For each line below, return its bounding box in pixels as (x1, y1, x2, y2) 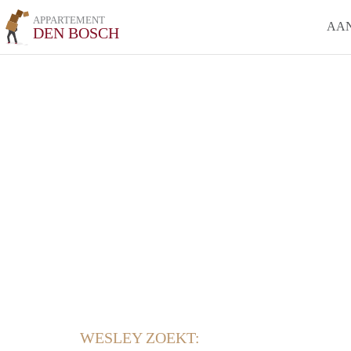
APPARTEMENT (33, 14, 106, 26)
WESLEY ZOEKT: (80, 329, 200, 346)
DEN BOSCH (33, 24, 120, 42)
